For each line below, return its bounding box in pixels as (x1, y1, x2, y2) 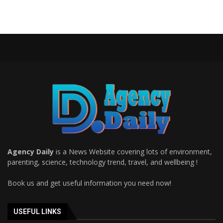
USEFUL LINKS (13, 207, 61, 216)
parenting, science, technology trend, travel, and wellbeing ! (7, 157, 198, 167)
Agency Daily (7, 146, 54, 156)
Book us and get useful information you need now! (7, 178, 171, 188)
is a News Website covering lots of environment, (54, 146, 212, 156)
